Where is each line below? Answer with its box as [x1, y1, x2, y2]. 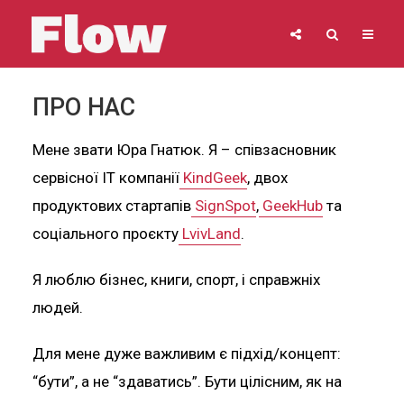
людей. [32, 298, 83, 317]
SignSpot [190, 197, 256, 215]
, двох [246, 169, 288, 187]
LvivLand [178, 225, 241, 243]
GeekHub [258, 197, 323, 215]
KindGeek [179, 169, 247, 187]
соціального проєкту [32, 225, 179, 243]
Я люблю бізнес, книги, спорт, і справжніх [32, 271, 320, 289]
